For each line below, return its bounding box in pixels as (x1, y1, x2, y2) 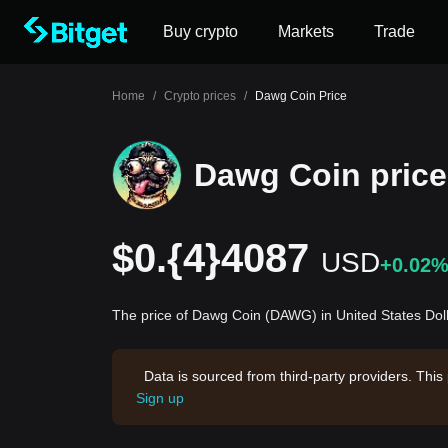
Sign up (136, 390, 184, 406)
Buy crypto (163, 23, 238, 40)
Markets (278, 23, 334, 40)
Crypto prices (164, 89, 236, 103)
